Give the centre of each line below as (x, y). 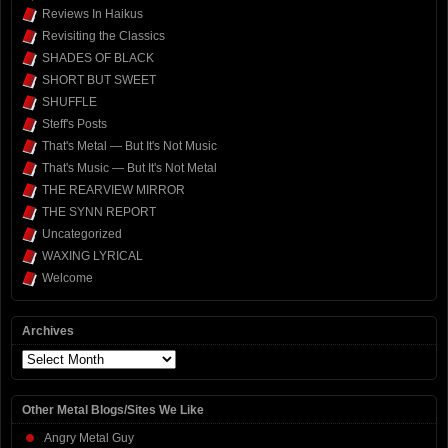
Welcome (67, 277)
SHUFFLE (69, 101)
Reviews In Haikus (92, 13)
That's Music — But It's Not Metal (129, 167)
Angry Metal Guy (89, 437)
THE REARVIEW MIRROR (113, 189)
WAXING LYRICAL (92, 255)
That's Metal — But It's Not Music (129, 145)
